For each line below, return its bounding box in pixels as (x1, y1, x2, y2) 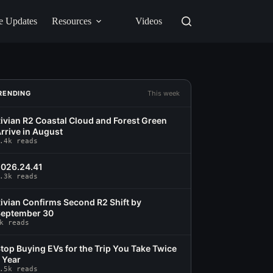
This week (147, 89, 180, 97)
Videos (135, 16, 162, 26)
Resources (51, 16, 91, 26)
